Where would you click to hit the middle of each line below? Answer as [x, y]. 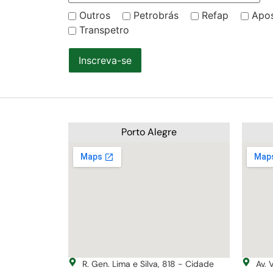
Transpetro [104, 30]
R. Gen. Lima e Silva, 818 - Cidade [148, 264]
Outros [95, 16]
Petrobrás [156, 16]
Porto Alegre [149, 132]
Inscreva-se [105, 60]
